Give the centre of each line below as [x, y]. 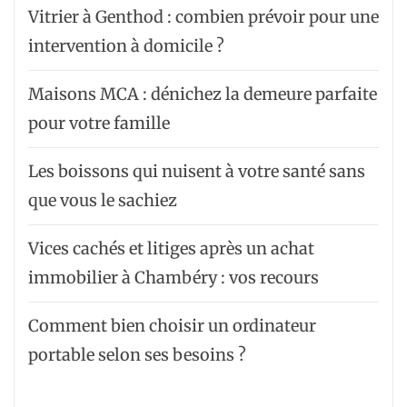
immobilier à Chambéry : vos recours [174, 277]
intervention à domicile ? [126, 45]
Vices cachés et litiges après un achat [171, 248]
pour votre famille [99, 123]
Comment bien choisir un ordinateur [172, 325]
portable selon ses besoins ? [137, 354]
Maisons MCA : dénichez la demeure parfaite [203, 94]
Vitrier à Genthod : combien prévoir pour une [203, 16]
